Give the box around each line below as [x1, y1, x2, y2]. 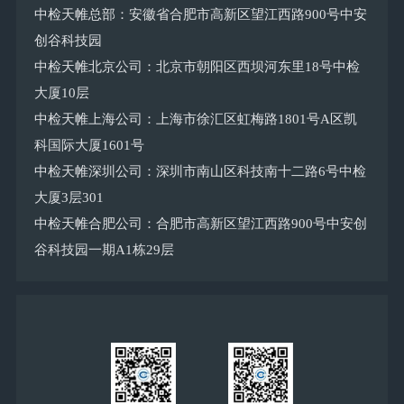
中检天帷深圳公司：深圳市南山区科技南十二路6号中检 [33, 164, 366, 179]
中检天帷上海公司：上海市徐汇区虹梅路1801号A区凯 [33, 112, 357, 127]
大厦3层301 [33, 190, 104, 206]
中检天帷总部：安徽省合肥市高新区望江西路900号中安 [33, 7, 367, 23]
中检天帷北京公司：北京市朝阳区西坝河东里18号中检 [33, 60, 360, 75]
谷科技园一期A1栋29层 [33, 243, 174, 258]
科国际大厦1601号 [33, 138, 144, 153]
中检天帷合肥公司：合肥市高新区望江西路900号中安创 [33, 216, 367, 232]
